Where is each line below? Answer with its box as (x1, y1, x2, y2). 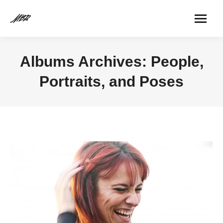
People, (150, 53, 204, 70)
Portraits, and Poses (39, 73, 184, 90)
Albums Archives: (19, 53, 151, 70)
